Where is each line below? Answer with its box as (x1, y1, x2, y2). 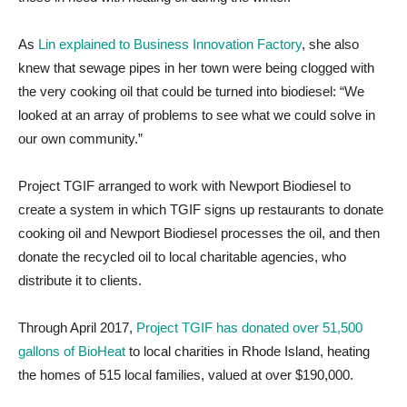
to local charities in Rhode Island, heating (125, 343, 370, 360)
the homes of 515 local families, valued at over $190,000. (18, 367, 353, 383)
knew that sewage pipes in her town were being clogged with (18, 60, 374, 76)
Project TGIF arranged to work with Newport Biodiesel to (18, 178, 351, 194)
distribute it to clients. (18, 273, 142, 289)
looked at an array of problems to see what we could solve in (18, 107, 375, 124)
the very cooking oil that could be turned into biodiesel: (18, 84, 340, 100)
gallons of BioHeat (18, 343, 125, 360)
